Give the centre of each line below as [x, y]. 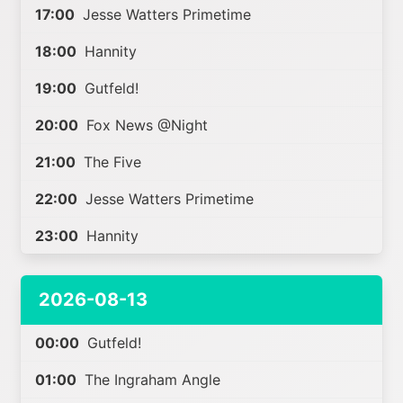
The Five [111, 162]
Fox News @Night [145, 125]
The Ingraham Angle [151, 380]
